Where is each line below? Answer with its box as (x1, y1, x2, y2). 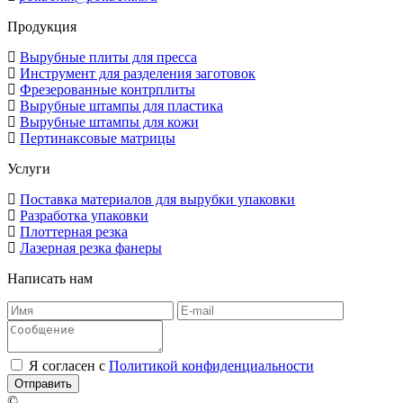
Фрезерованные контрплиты (20, 81, 195, 97)
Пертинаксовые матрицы (20, 130, 175, 146)
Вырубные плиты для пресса (20, 49, 197, 65)
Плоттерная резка (20, 223, 128, 239)
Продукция (7, 18, 76, 34)
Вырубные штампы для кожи (20, 113, 199, 130)
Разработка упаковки (20, 207, 148, 223)
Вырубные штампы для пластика (20, 97, 223, 113)
